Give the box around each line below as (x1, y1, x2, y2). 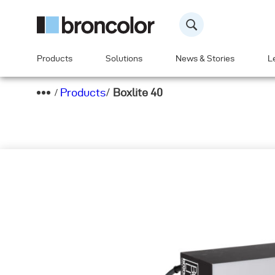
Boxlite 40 (113, 87, 163, 98)
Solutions (106, 54, 142, 63)
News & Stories (176, 54, 234, 63)
